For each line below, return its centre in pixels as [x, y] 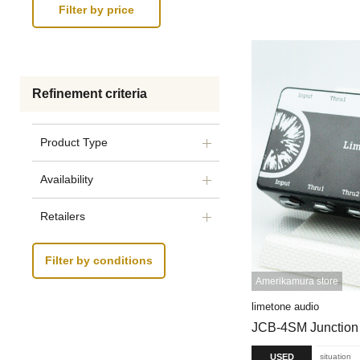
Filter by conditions [99, 261]
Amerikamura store [297, 281]
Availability [67, 179]
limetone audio [285, 306]
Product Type [74, 142]
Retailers [63, 216]
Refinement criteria [90, 94]
